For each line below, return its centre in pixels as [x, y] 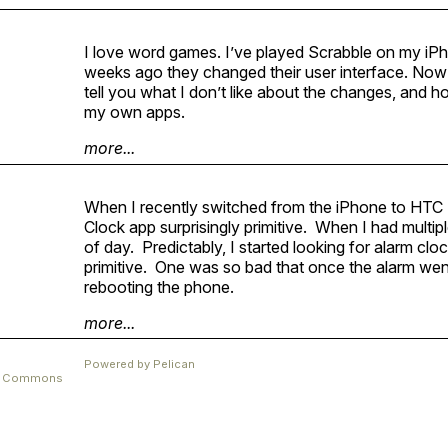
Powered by [118, 363]
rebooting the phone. [159, 286]
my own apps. [134, 112]
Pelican [174, 363]
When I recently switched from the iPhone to [247, 206]
